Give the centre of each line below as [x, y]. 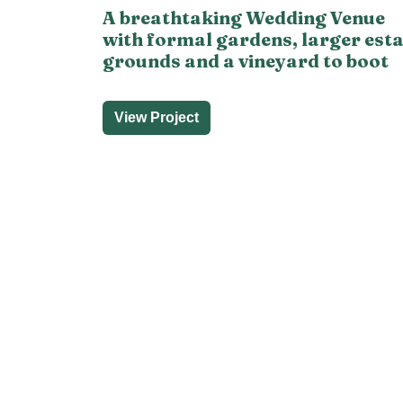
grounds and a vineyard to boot [246, 60]
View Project [157, 117]
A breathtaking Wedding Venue [244, 17]
